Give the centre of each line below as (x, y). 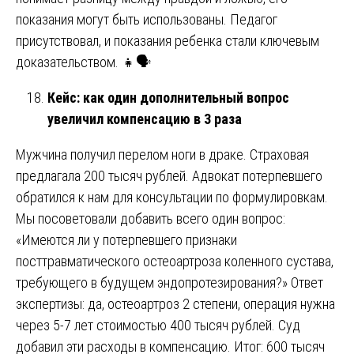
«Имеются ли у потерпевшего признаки (126, 239)
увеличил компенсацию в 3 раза (145, 119)
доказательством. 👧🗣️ (83, 62)
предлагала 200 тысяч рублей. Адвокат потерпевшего (169, 175)
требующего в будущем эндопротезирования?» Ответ (169, 282)
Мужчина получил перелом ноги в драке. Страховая (162, 154)
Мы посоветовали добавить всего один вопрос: (151, 218)
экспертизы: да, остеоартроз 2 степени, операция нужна (175, 303)
